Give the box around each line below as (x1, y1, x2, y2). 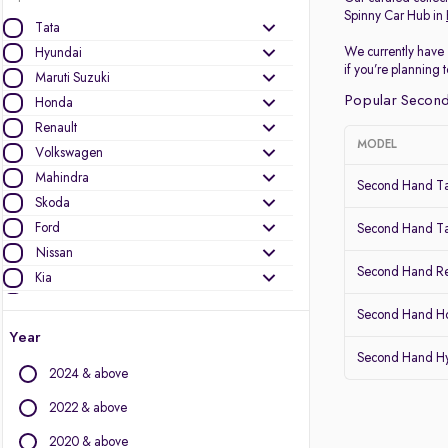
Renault (35, 121, 77, 135)
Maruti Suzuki (35, 71, 110, 85)
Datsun (35, 321, 72, 335)
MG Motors (35, 296, 97, 310)
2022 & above (49, 401, 127, 415)
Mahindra (35, 171, 89, 185)
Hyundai (35, 46, 82, 60)
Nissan (35, 246, 73, 260)
